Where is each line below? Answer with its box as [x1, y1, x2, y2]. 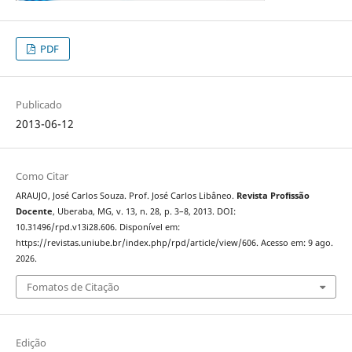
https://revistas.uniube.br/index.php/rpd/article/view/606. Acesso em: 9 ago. [15, 237, 333, 249]
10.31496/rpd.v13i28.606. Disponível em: [15, 222, 180, 233]
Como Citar [15, 169, 68, 184]
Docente [15, 206, 53, 218]
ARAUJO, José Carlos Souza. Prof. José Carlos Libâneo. [15, 190, 236, 202]
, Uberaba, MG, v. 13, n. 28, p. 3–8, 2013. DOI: [52, 206, 236, 218]
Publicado [15, 97, 62, 112]
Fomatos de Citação [26, 279, 119, 294]
